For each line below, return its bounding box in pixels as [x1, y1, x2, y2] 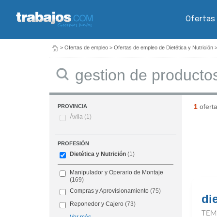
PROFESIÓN [58, 140, 90, 147]
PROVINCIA [58, 103, 88, 109]
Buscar [68, 64, 84, 69]
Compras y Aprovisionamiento [70, 187, 149, 195]
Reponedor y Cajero [70, 201, 124, 208]
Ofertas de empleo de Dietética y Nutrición [114, 45, 213, 50]
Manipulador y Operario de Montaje [70, 169, 164, 176]
